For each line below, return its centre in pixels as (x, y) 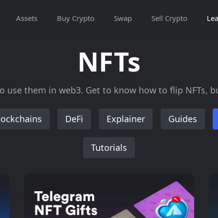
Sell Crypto (169, 18)
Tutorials (109, 147)
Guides (183, 119)
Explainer (126, 119)
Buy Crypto (75, 18)
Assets (27, 18)
